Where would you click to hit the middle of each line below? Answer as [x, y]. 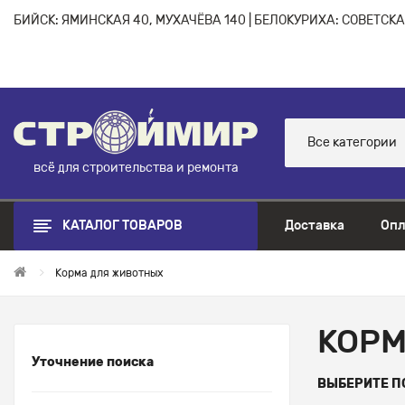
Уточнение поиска [93, 362]
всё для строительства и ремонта [136, 167]
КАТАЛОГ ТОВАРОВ [122, 225]
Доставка [315, 225]
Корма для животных [109, 273]
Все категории [352, 143]
